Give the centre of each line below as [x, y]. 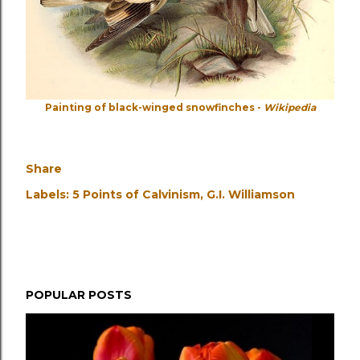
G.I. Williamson [251, 194]
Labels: [47, 194]
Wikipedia [289, 107]
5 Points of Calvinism [136, 194]
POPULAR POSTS [79, 295]
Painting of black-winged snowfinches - [154, 107]
